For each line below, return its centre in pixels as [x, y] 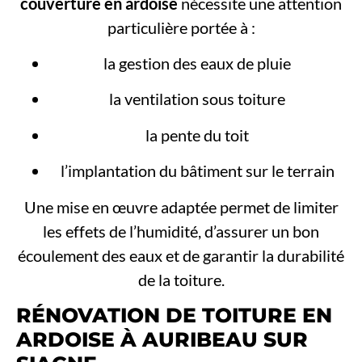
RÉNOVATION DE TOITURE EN [174, 316]
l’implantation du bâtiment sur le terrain [197, 171]
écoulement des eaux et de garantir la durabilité [181, 255]
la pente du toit [197, 135]
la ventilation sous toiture [197, 99]
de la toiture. [181, 279]
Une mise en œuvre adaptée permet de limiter [181, 206]
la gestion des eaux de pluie [197, 63]
